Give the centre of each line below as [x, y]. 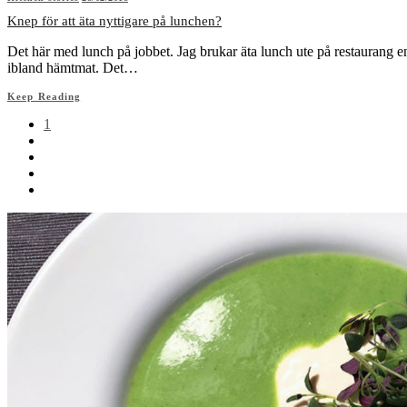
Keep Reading [45, 96]
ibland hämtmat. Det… [73, 67]
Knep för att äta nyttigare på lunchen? [114, 20]
